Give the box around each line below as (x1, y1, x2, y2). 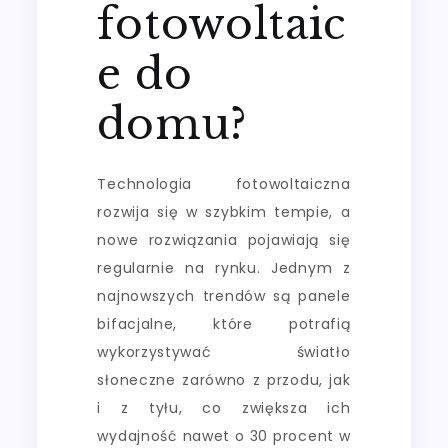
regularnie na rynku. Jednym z (97, 257, 351, 278)
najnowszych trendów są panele (97, 285, 351, 306)
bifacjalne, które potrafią (97, 313, 351, 334)
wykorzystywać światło (97, 341, 351, 362)
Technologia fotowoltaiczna (97, 173, 351, 194)
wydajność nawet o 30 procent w (97, 425, 351, 446)
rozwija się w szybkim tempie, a (97, 201, 351, 222)
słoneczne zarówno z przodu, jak (97, 369, 351, 390)
